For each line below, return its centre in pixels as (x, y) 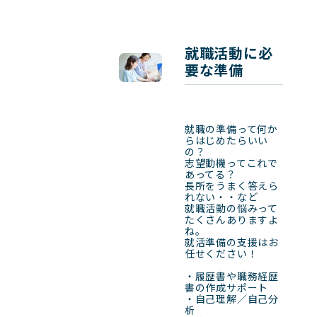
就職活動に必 (229, 53)
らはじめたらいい (226, 140)
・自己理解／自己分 (232, 299)
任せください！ (221, 254)
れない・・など (221, 197)
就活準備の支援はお (232, 242)
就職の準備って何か (231, 129)
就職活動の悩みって (231, 208)
